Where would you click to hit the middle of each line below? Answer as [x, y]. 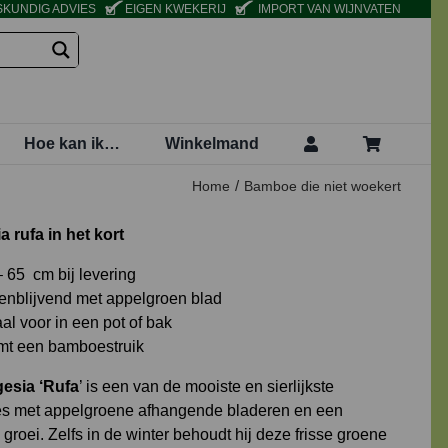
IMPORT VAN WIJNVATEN [328, 9]
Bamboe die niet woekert [323, 185]
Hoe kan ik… [72, 143]
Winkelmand [212, 143]
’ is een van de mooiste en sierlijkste [206, 386]
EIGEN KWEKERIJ [176, 9]
